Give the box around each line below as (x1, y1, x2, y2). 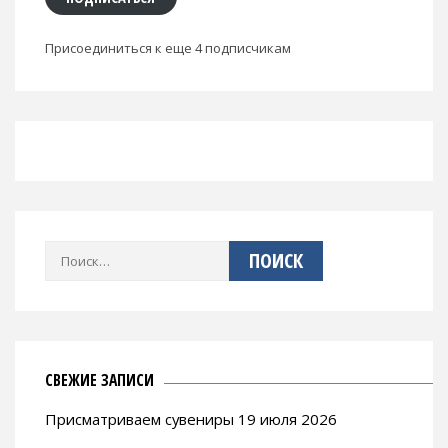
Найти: (44, 244, 87, 263)
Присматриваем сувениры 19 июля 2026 (45, 409, 337, 430)
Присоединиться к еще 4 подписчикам (45, 39, 291, 58)
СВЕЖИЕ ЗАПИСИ (45, 369, 154, 392)
